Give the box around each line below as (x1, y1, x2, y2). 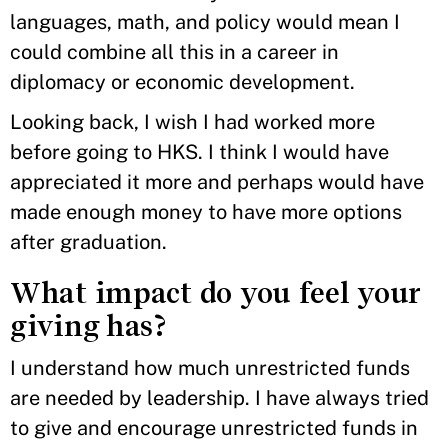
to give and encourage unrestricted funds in (10, 416, 418, 440)
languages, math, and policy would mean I (10, 10, 400, 34)
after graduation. (10, 230, 177, 254)
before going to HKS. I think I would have (10, 140, 389, 164)
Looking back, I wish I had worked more (10, 110, 375, 134)
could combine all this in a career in (10, 40, 339, 64)
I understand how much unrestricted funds (10, 356, 410, 380)
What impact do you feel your (10, 276, 421, 310)
